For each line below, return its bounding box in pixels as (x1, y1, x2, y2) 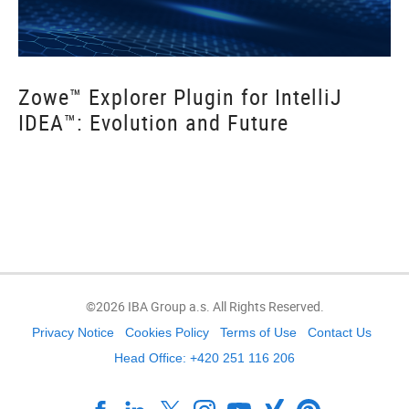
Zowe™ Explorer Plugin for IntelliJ (18, 82, 342, 112)
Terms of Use (220, 326, 297, 340)
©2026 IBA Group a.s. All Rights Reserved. (85, 298, 324, 316)
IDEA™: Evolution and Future (18, 108, 288, 138)
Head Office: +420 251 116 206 (114, 351, 295, 365)
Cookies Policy (125, 326, 209, 340)
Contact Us (308, 326, 372, 340)
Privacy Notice (32, 326, 114, 340)
